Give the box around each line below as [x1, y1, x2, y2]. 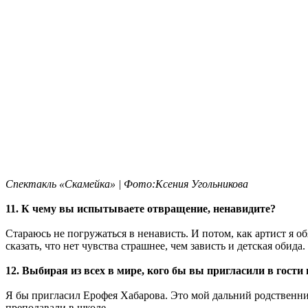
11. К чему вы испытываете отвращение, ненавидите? [5, 202, 276, 214]
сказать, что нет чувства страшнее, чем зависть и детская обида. [5, 239, 305, 252]
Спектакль [5, 177, 56, 190]
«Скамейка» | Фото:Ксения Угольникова [59, 177, 248, 190]
